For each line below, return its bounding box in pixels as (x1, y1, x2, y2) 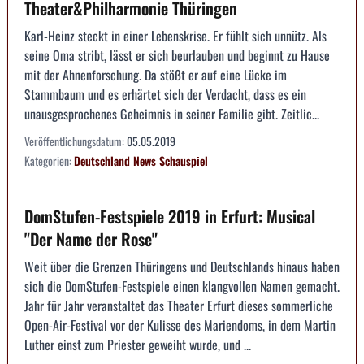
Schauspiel (159, 151, 208, 169)
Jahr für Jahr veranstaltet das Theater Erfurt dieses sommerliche (24, 295, 333, 315)
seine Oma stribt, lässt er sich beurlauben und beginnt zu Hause (24, 45, 330, 65)
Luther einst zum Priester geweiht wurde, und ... (24, 334, 251, 354)
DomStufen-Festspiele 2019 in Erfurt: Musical (24, 203, 315, 228)
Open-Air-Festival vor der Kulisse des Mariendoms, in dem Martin (24, 314, 336, 335)
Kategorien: (24, 151, 74, 169)
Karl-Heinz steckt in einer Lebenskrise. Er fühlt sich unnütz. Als (24, 25, 327, 45)
